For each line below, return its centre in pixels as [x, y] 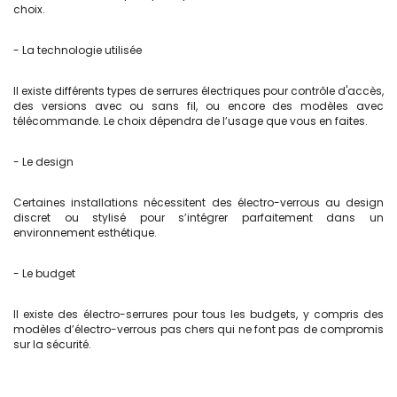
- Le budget [44, 273]
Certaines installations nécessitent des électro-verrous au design [198, 202]
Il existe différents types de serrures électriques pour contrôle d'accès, [198, 90]
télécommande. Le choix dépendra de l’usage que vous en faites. [191, 121]
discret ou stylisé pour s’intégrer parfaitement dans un [198, 217]
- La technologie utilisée [78, 50]
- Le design [43, 161]
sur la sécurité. [52, 344]
